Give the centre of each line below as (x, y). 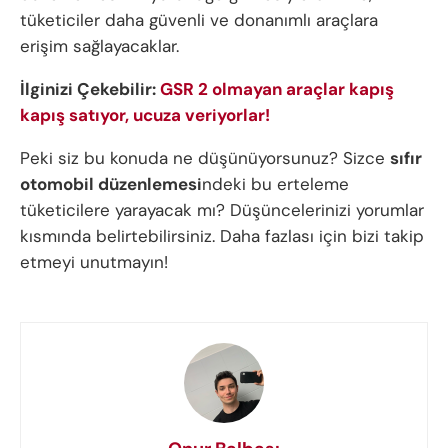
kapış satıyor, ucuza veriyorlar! (145, 115)
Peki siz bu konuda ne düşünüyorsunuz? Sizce (205, 158)
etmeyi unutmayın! (94, 262)
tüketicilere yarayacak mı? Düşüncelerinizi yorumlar (222, 210)
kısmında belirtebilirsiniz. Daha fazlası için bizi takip (222, 236)
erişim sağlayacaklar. (99, 46)
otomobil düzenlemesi (111, 184)
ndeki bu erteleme (275, 184)
